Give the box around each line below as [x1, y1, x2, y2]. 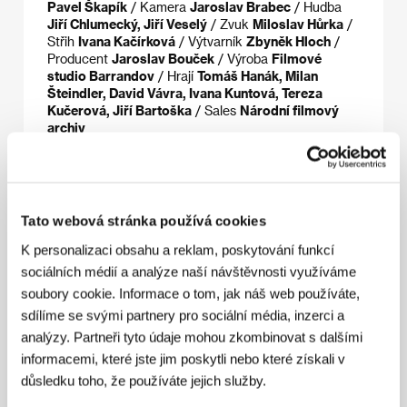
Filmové [272, 51, 322, 67]
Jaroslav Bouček [112, 51, 214, 67]
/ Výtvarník [175, 34, 246, 50]
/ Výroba [214, 51, 272, 67]
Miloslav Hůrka [253, 16, 343, 33]
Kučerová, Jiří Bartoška [47, 103, 192, 119]
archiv [47, 120, 85, 136]
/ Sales [192, 103, 240, 119]
